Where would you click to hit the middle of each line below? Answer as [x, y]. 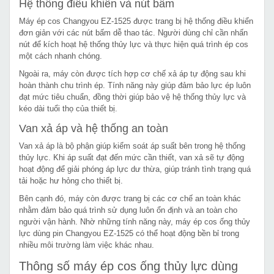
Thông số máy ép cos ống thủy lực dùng [128, 266]
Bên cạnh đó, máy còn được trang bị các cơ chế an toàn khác [130, 198]
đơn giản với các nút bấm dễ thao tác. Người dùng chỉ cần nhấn [133, 32]
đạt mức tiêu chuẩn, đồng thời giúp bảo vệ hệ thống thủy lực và [132, 97]
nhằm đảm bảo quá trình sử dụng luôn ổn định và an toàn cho [128, 210]
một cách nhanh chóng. [61, 56]
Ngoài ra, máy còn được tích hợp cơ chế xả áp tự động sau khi [132, 73]
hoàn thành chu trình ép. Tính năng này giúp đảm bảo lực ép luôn [135, 85]
